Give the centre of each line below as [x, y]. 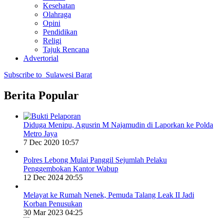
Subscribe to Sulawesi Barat [48, 75]
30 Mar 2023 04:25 [53, 213]
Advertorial [41, 58]
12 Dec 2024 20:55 [53, 178]
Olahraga [57, 15]
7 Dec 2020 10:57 [51, 143]
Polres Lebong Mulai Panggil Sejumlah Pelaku [95, 160]
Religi [52, 41]
